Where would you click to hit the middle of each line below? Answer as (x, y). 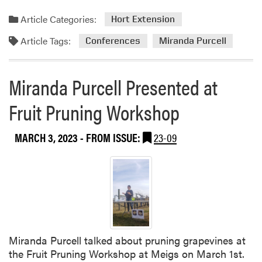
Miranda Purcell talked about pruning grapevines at (127, 240)
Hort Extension (143, 19)
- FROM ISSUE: (111, 137)
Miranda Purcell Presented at (113, 86)
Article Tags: (44, 40)
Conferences (113, 41)
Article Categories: (57, 19)
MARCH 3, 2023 (47, 137)
